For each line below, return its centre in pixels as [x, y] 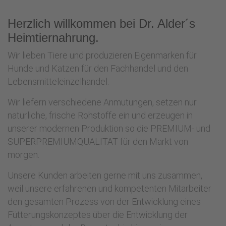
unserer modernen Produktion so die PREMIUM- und [109, 128]
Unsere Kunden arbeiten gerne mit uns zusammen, [105, 175]
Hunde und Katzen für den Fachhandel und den [98, 68]
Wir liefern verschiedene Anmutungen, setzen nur [102, 102]
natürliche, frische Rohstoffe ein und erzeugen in [100, 115]
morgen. [23, 155]
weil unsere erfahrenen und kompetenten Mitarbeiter [109, 188]
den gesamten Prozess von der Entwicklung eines [104, 202]
